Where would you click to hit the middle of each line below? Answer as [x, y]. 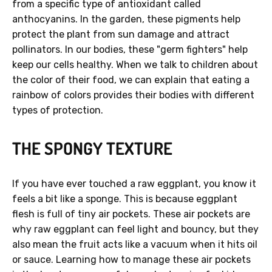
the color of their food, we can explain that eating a [131, 80]
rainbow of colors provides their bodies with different [133, 95]
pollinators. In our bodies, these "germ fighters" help [130, 50]
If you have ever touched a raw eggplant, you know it [134, 184]
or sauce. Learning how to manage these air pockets [131, 260]
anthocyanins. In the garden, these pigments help [126, 19]
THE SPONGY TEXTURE [92, 148]
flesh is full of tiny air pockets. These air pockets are [131, 214]
